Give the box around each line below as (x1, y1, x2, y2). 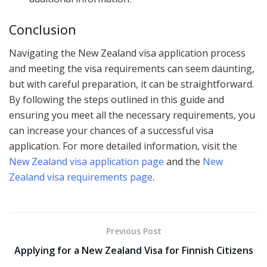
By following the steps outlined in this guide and (9, 93, 224, 107)
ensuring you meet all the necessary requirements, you (9, 108, 255, 122)
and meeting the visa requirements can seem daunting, (9, 62, 254, 76)
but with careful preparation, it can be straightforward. (9, 77, 254, 91)
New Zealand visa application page (9, 155, 164, 169)
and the (164, 155, 203, 169)
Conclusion (9, 21, 76, 39)
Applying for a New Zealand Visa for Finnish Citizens (14, 244, 253, 257)
